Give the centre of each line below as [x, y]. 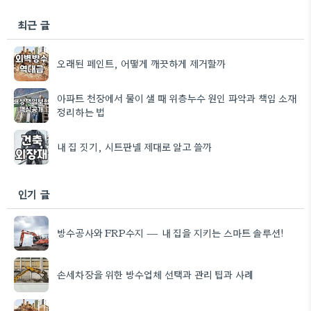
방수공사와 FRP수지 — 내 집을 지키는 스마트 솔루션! [171, 232]
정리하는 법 [81, 111]
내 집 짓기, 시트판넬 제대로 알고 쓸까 [135, 146]
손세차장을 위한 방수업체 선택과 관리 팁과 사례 [155, 274]
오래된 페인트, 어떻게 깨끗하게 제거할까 [142, 63]
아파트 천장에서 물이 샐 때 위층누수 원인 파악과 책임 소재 [177, 98]
